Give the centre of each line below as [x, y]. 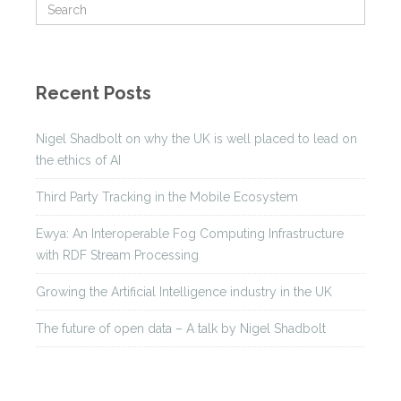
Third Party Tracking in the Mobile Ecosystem [167, 197]
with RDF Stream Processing [117, 255]
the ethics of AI [78, 160]
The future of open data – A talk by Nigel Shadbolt [181, 328]
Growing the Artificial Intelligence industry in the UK [184, 292]
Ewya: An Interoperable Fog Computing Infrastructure [190, 234]
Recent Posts [94, 93]
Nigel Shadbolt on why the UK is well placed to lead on [196, 139]
